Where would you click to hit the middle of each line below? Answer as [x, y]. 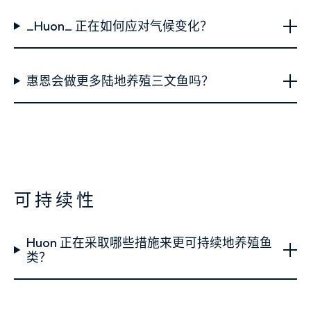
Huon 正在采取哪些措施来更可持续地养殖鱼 [149, 243]
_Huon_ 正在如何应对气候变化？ [119, 26]
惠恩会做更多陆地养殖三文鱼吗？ [120, 81]
